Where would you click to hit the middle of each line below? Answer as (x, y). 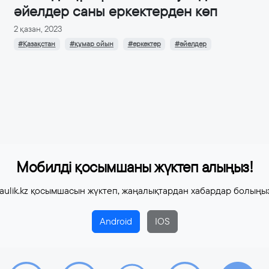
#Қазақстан (37, 44)
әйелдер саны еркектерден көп (115, 12)
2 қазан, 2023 (38, 29)
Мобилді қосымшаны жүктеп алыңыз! (134, 167)
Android (116, 221)
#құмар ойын (92, 44)
